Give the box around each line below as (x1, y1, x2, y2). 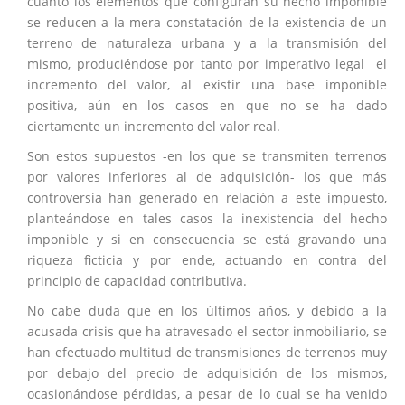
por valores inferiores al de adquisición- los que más (27, 168, 387, 185)
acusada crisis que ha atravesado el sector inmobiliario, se (27, 323, 387, 340)
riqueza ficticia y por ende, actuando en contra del (27, 251, 387, 268)
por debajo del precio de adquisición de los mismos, (27, 364, 387, 381)
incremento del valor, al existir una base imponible (27, 76, 387, 93)
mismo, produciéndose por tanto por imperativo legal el (27, 55, 387, 72)
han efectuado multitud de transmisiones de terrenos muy (27, 344, 387, 361)
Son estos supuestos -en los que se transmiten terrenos (27, 147, 387, 165)
